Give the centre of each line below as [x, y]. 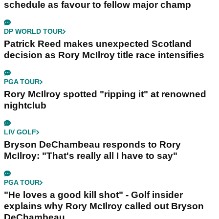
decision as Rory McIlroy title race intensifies [104, 55]
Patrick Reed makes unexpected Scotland [98, 44]
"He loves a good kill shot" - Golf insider [93, 195]
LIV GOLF [20, 132]
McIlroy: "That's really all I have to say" [91, 156]
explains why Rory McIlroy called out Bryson [104, 206]
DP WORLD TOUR [33, 32]
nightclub [25, 106]
